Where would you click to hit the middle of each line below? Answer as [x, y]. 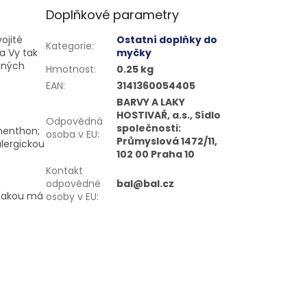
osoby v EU [72, 197]
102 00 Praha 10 [156, 155]
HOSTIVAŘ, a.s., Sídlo [169, 115]
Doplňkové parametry [113, 15]
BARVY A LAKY [151, 102]
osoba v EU [72, 135]
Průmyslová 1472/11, [167, 142]
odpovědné [74, 184]
